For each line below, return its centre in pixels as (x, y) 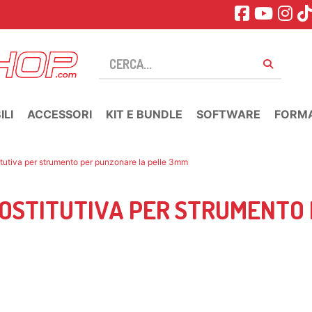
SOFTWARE (228, 114)
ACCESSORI (60, 114)
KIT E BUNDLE (144, 114)
